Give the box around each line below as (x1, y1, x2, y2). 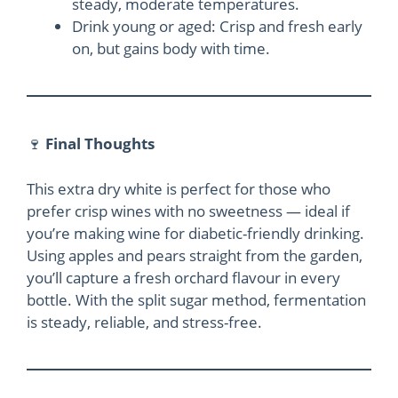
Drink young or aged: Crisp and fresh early (72, 16, 362, 36)
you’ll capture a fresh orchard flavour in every (27, 267, 340, 288)
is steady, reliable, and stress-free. (27, 311, 262, 332)
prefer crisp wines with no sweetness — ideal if (27, 200, 350, 221)
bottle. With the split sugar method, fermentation (27, 289, 366, 310)
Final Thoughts (45, 133, 155, 154)
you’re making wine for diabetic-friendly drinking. (27, 222, 364, 243)
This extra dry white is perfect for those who (27, 178, 330, 199)
